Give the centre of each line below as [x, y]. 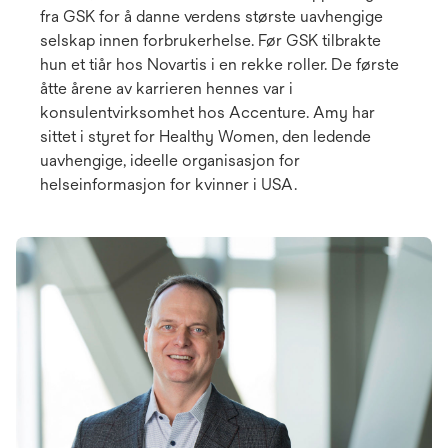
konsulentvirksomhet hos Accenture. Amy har [207, 113]
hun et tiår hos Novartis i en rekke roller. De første [219, 65]
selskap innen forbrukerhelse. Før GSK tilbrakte [210, 41]
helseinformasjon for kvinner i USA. [168, 185]
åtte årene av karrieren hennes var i [166, 89]
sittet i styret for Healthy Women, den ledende [205, 137]
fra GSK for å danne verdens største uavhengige [211, 17]
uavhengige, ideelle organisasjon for [170, 161]
